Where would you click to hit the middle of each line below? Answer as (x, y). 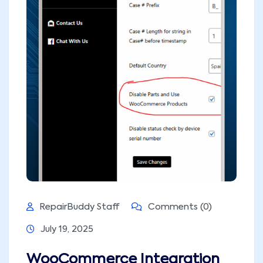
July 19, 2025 (67, 229)
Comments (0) (179, 207)
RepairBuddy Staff (80, 207)
